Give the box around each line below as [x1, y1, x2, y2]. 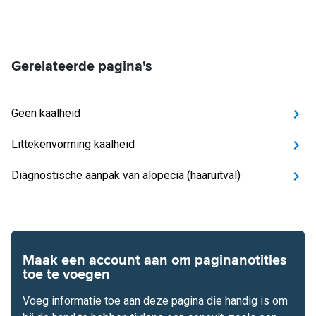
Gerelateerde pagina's [11, 58, 152, 75]
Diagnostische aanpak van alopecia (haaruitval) [11, 169, 241, 182]
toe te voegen [23, 266, 110, 283]
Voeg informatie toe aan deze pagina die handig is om [23, 294, 288, 308]
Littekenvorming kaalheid [11, 138, 135, 151]
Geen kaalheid [11, 107, 80, 120]
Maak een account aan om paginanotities [23, 252, 287, 269]
